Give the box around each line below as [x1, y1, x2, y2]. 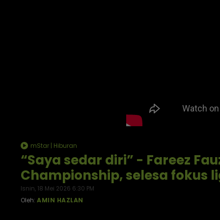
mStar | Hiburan [29, 141, 77, 150]
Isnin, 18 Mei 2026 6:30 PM [21, 184, 94, 193]
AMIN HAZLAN [37, 196, 83, 205]
